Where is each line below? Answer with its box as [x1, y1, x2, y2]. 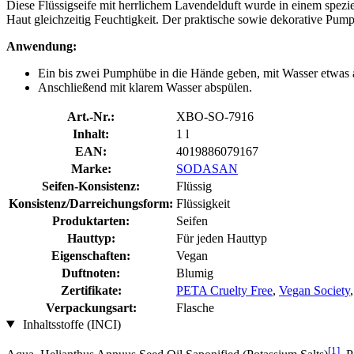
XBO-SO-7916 [176, 109, 254, 123]
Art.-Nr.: [67, 109, 115, 123]
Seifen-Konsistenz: [42, 179, 140, 193]
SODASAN [176, 161, 238, 175]
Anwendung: [6, 39, 77, 53]
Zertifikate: [60, 283, 122, 297]
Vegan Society [279, 283, 350, 297]
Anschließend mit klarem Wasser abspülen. [38, 80, 252, 94]
